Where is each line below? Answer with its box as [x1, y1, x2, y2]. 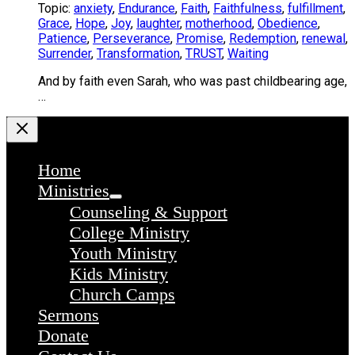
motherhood [185, 15, 252, 31]
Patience [38, 30, 87, 46]
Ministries [38, 180, 109, 200]
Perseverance [93, 30, 170, 46]
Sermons [38, 304, 99, 325]
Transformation [97, 45, 180, 61]
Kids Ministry [70, 263, 168, 284]
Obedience [258, 15, 318, 31]
